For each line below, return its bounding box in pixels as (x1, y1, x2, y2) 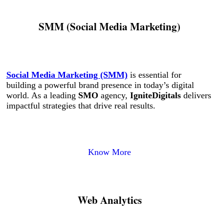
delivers (180, 90, 211, 100)
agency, (98, 90, 130, 100)
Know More (88, 147, 131, 157)
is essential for (127, 70, 181, 80)
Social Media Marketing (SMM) (6, 70, 128, 80)
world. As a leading (6, 90, 78, 100)
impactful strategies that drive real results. (6, 101, 155, 110)
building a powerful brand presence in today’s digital (6, 80, 194, 90)
